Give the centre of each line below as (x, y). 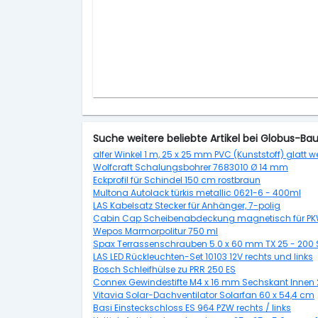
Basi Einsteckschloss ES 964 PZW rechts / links (192, 308)
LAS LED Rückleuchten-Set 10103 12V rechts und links (203, 257)
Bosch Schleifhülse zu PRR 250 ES (164, 269)
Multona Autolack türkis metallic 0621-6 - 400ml (197, 193)
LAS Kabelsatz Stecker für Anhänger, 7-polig (187, 205)
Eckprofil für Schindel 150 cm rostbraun (177, 180)
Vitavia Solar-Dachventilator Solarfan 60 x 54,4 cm (204, 295)
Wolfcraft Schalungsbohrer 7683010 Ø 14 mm (191, 167)
